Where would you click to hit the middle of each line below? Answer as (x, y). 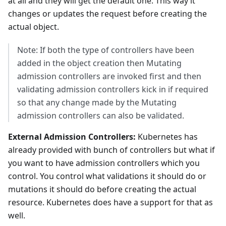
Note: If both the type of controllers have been (106, 50)
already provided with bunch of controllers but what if (111, 150)
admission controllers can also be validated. (101, 116)
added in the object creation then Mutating (99, 63)
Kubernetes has (167, 137)
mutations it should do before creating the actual (102, 189)
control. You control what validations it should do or (107, 176)
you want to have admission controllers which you (104, 163)
